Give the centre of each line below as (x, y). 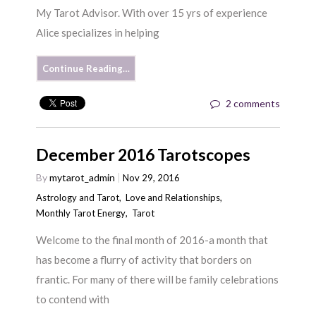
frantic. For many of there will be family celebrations (158, 280)
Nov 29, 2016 (152, 177)
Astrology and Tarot (78, 197)
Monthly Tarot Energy (81, 213)
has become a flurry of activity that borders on (144, 260)
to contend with (73, 299)
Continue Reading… (86, 69)
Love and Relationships (173, 197)
